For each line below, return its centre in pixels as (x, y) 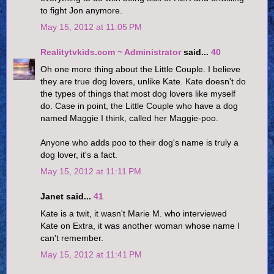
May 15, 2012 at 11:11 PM (91, 171)
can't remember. (72, 238)
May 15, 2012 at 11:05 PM (91, 27)
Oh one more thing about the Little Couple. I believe (140, 69)
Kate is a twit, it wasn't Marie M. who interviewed (134, 213)
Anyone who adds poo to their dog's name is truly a (139, 142)
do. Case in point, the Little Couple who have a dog (139, 106)
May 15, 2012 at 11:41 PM (91, 254)
